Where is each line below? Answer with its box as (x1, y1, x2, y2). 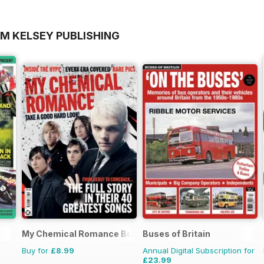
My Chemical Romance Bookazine (22, 229, 165, 239)
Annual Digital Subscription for (143, 246, 255, 256)
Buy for (22, 246, 51, 256)
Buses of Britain (143, 229, 210, 239)
